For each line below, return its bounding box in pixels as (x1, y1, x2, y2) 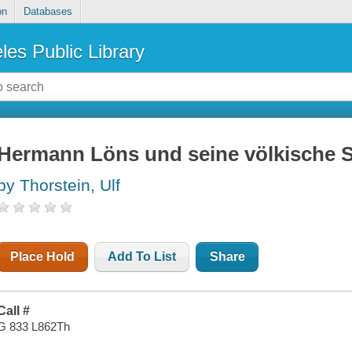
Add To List (108, 250, 177, 264)
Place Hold (10, 250, 75, 264)
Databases (23, 5, 72, 18)
